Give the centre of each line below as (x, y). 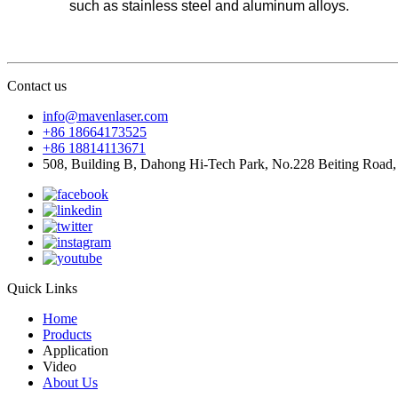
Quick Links (42, 289)
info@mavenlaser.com (105, 116)
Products (67, 335)
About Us (70, 383)
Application (76, 351)
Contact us (37, 86)
